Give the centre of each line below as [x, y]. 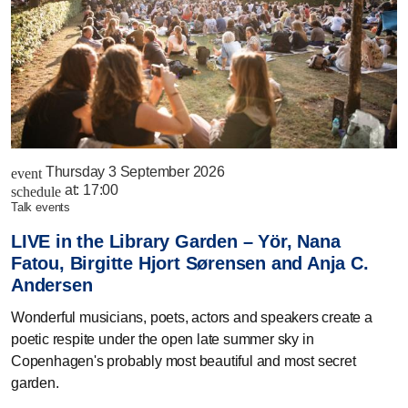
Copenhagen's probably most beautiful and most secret [184, 361]
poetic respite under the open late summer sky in [163, 339]
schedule [36, 191]
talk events [44, 207]
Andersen [52, 285]
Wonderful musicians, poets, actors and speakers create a [192, 317]
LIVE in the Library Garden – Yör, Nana [176, 241]
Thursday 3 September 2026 [135, 171]
